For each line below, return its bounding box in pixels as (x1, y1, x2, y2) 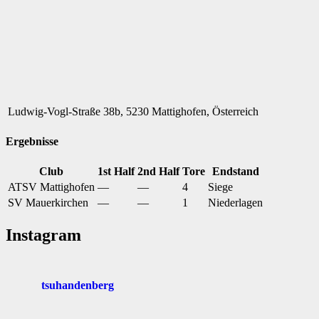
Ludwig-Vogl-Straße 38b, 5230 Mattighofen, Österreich (8, 105, 258, 117)
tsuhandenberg (41, 279, 114, 292)
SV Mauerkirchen (8, 197, 88, 209)
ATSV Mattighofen (8, 181, 95, 194)
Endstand (211, 165, 259, 178)
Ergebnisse (6, 135, 58, 147)
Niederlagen (208, 197, 263, 209)
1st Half (98, 165, 135, 178)
